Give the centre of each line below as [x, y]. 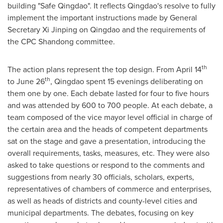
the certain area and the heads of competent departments [108, 129]
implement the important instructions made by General [102, 17]
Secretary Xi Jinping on [49, 29]
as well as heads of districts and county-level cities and [102, 201]
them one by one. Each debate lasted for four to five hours [108, 93]
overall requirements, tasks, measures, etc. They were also [109, 153]
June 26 [31, 81]
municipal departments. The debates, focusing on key [101, 213]
